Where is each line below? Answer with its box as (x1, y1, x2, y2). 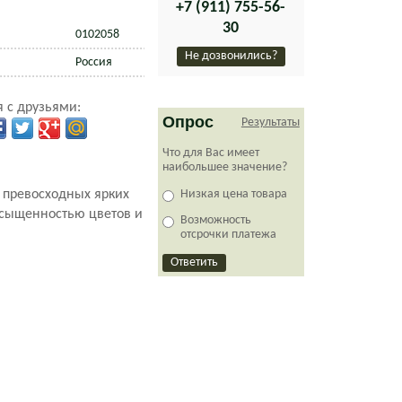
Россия (74, 56, 112, 69)
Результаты (240, 116, 300, 129)
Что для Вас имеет (162, 146, 259, 160)
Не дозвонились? (184, 49, 277, 63)
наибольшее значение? (162, 161, 287, 174)
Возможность (179, 214, 251, 227)
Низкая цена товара (179, 188, 287, 201)
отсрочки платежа (179, 228, 276, 241)
